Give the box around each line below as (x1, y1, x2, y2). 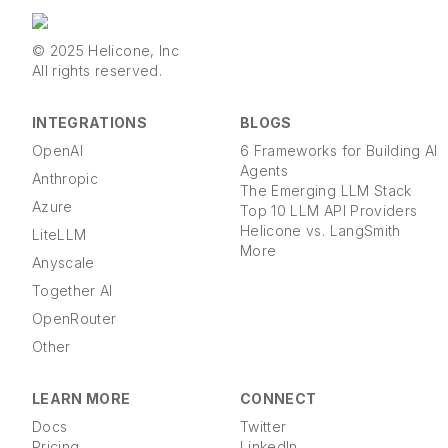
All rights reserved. (32, 62, 162, 79)
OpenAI (32, 142, 84, 159)
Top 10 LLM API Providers (240, 202, 418, 219)
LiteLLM (32, 226, 87, 243)
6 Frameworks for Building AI (240, 142, 438, 159)
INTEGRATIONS (32, 114, 148, 131)
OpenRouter (32, 310, 117, 327)
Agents (240, 162, 289, 179)
